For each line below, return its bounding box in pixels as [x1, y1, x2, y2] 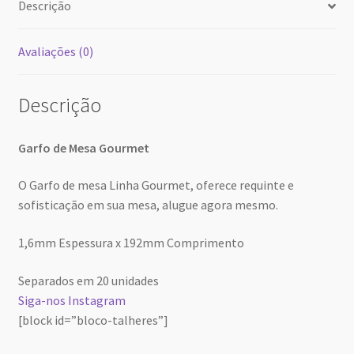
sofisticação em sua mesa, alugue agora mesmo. [17, 197, 278, 213]
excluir [164, 12, 202, 28]
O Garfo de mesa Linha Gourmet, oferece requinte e [17, 177, 294, 194]
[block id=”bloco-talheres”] [17, 311, 168, 328]
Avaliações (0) [17, 43, 93, 60]
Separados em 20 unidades [17, 272, 159, 288]
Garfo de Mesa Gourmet [17, 139, 149, 156]
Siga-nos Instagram [17, 292, 126, 308]
